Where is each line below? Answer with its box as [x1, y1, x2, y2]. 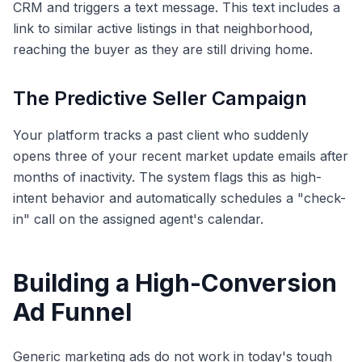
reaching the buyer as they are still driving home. [13, 40, 313, 57]
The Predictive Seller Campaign [13, 86, 307, 110]
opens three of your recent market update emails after [13, 147, 348, 164]
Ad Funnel [13, 297, 132, 326]
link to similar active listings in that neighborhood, [13, 19, 314, 36]
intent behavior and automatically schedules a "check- [13, 189, 346, 206]
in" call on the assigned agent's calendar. [13, 210, 263, 227]
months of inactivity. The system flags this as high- [13, 168, 322, 185]
